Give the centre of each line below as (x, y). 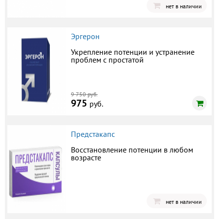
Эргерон (85, 36)
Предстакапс (93, 134)
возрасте (86, 157)
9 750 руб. (84, 94)
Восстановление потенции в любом (132, 149)
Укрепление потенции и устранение (133, 52)
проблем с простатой (107, 59)
